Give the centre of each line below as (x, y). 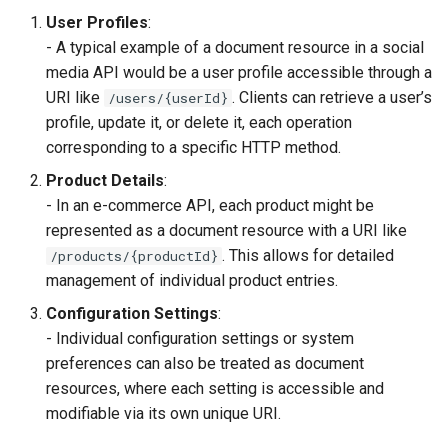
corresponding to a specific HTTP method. (193, 148)
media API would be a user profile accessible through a (239, 73)
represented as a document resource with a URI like (226, 231)
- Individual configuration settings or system (200, 339)
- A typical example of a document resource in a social (235, 48)
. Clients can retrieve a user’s (332, 98)
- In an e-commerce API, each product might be (210, 206)
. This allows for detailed (308, 256)
